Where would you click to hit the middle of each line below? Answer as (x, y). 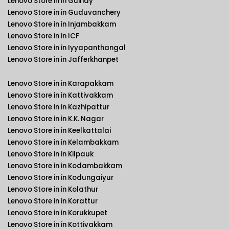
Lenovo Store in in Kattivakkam (60, 95)
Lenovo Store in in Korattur (53, 201)
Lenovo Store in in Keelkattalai (59, 131)
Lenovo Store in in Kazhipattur (59, 107)
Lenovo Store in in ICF (43, 36)
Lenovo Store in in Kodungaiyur (61, 178)
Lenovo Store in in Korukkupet (58, 213)
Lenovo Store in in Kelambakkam (63, 142)
